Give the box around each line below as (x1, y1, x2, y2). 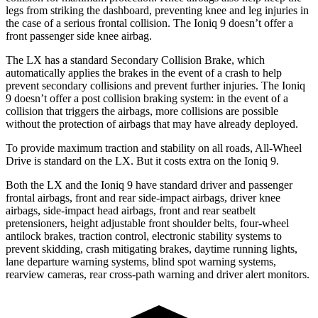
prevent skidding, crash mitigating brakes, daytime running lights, (6, 242, 297, 255)
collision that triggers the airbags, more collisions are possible (6, 104, 278, 117)
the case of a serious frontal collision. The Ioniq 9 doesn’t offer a (6, 16, 293, 29)
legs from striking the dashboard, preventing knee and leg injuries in (6, 4, 309, 16)
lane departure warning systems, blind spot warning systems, (6, 255, 276, 268)
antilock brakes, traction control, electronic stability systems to (6, 229, 282, 242)
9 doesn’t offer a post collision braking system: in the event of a (6, 92, 288, 104)
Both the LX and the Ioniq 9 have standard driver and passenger (6, 178, 292, 191)
